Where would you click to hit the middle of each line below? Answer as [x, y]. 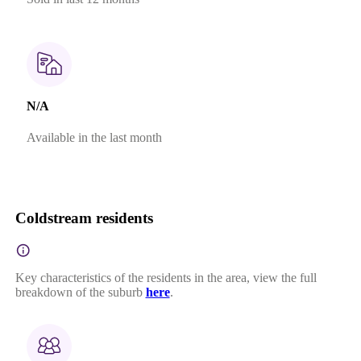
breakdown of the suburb [79, 292]
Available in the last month [94, 137]
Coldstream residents [84, 218]
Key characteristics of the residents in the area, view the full [166, 278]
